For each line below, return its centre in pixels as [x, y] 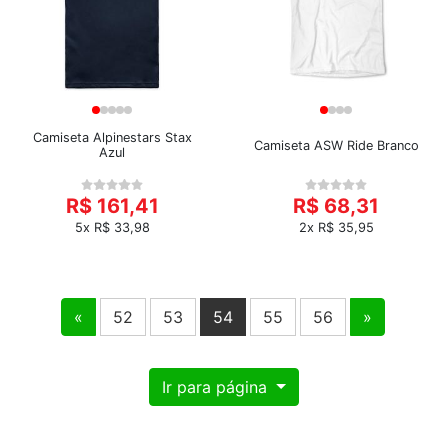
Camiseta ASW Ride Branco [336, 145]
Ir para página [217, 387]
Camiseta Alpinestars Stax [112, 137]
